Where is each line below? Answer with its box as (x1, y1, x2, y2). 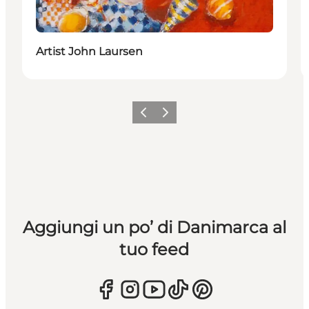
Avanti (156, 111, 183, 122)
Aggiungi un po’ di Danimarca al (22, 217, 286, 237)
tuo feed (119, 239, 190, 259)
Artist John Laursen (36, 44, 143, 58)
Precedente (134, 111, 182, 122)
